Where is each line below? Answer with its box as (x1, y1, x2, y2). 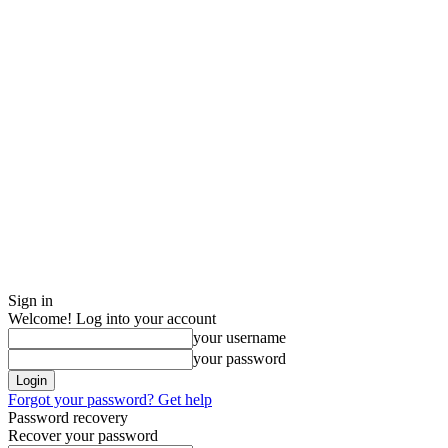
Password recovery (8, 409, 128, 426)
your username (193, 329, 286, 346)
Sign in (8, 292, 53, 309)
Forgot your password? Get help (8, 391, 212, 408)
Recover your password (8, 427, 158, 444)
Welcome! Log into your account (8, 310, 216, 327)
